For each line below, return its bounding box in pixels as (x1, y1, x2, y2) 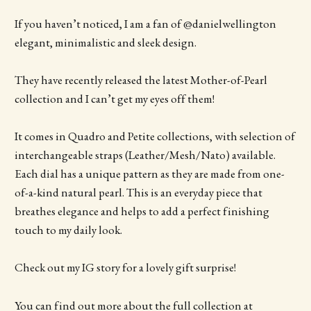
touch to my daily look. (14, 222, 122, 238)
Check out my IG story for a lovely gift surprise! (14, 260, 236, 276)
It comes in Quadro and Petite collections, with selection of (14, 128, 295, 144)
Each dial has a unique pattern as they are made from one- (14, 166, 285, 182)
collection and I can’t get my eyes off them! (14, 91, 215, 107)
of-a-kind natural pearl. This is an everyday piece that (14, 185, 262, 201)
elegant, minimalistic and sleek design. (14, 34, 196, 50)
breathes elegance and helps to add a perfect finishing (14, 203, 269, 219)
